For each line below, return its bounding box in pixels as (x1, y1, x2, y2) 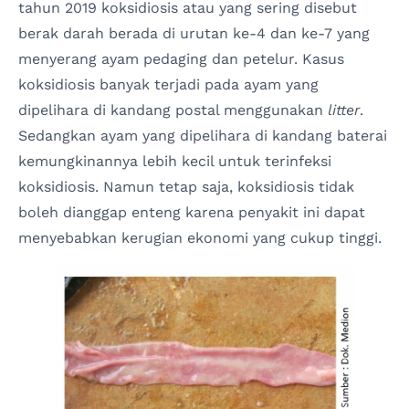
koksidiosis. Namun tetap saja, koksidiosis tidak (18, 177, 354, 195)
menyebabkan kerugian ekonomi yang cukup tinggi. (18, 228, 382, 246)
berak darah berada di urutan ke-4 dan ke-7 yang (18, 24, 370, 42)
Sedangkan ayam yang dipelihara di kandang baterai (18, 126, 387, 144)
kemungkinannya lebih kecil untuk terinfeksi (18, 152, 331, 170)
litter (328, 100, 360, 119)
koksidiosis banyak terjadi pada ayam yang (18, 75, 319, 93)
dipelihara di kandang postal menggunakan (18, 100, 328, 119)
